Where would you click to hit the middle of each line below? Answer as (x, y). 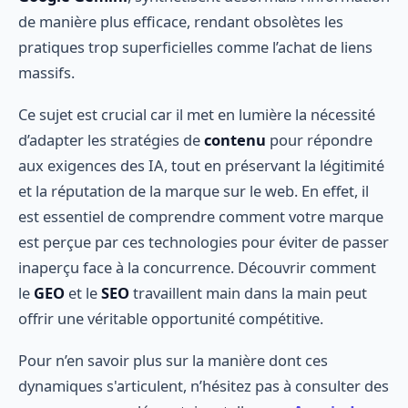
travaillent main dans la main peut (248, 293)
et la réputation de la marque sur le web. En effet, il (194, 191)
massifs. (46, 73)
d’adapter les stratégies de (111, 140)
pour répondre (319, 140)
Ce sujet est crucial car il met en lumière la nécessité (197, 115)
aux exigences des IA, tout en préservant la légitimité (201, 166)
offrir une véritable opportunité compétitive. (171, 319)
